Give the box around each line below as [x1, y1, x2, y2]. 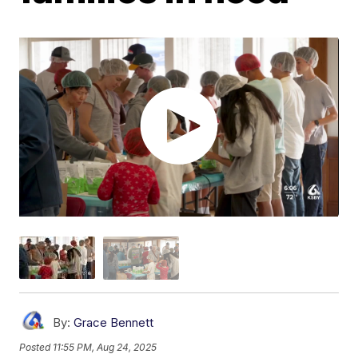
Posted [19, 341, 54, 354]
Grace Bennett [74, 314, 154, 330]
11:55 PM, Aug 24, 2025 [53, 341, 157, 354]
